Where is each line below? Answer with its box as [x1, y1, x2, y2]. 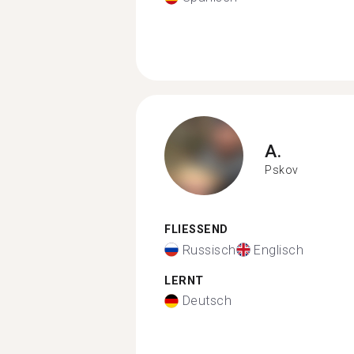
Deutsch [182, 293, 232, 308]
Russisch [182, 242, 236, 258]
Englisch [254, 242, 303, 258]
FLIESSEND [164, 223, 220, 236]
